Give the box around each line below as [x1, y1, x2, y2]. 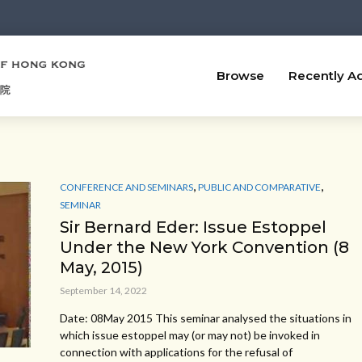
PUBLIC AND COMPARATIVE [198, 180, 321, 193]
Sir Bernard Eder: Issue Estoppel [60, 217, 326, 237]
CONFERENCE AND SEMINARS [60, 180, 193, 193]
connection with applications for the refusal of [60, 344, 293, 359]
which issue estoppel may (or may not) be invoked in [60, 327, 320, 342]
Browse [217, 68, 264, 83]
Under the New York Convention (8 [60, 237, 349, 257]
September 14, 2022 [60, 284, 147, 297]
